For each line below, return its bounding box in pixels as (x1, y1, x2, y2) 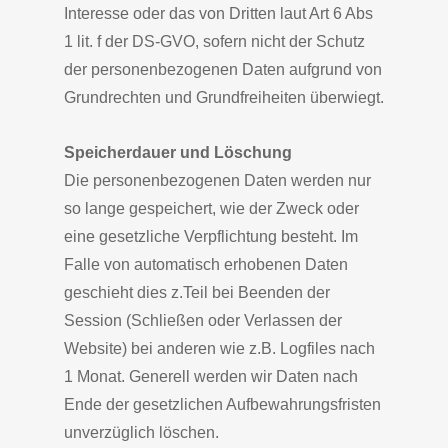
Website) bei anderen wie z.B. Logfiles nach (64, 340, 375, 357)
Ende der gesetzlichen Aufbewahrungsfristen (64, 396, 381, 413)
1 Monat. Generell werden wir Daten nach (64, 368, 358, 385)
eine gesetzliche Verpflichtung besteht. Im (64, 228, 358, 245)
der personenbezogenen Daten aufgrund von (64, 61, 382, 78)
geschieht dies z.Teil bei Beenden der (64, 284, 330, 301)
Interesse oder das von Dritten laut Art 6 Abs (64, 5, 373, 22)
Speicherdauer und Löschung (64, 144, 292, 161)
